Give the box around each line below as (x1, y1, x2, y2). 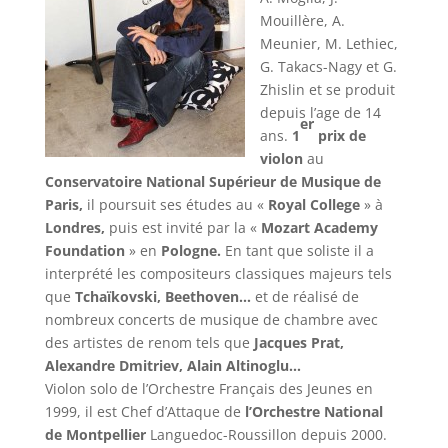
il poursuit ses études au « (82, 194, 268, 214)
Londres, (44, 217, 105, 237)
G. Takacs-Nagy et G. (259, 56, 397, 76)
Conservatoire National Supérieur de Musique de (44, 171, 381, 191)
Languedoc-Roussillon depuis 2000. (145, 424, 387, 444)
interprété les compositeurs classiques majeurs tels (44, 263, 392, 283)
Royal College (267, 194, 360, 214)
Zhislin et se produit (259, 79, 395, 99)
